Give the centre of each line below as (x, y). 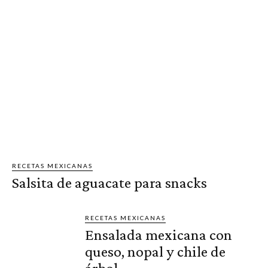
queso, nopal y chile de (156, 251)
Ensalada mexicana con (159, 234)
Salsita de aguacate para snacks (109, 182)
